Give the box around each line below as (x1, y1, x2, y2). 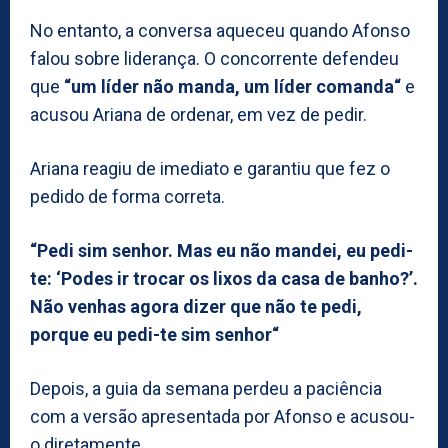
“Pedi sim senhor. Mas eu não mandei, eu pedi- (30, 239, 413, 261)
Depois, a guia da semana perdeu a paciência (30, 377, 382, 399)
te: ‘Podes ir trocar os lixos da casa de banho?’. (30, 267, 418, 289)
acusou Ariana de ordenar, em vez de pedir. (30, 103, 367, 125)
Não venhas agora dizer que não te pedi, (30, 295, 362, 317)
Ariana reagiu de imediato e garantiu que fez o (30, 157, 390, 179)
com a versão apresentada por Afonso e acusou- (30, 405, 415, 427)
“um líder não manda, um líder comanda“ (64, 75, 401, 97)
